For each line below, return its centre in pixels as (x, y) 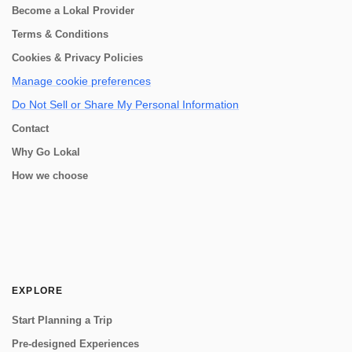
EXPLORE (38, 291)
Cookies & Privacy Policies (77, 58)
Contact (30, 128)
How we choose (50, 176)
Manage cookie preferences (81, 81)
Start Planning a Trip (62, 320)
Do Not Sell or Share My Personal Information (125, 104)
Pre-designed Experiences (75, 344)
